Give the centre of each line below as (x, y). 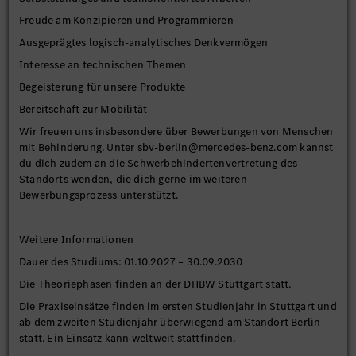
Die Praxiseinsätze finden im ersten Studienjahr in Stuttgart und (178, 306)
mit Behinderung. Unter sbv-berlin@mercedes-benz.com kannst (176, 147)
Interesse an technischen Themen (103, 65)
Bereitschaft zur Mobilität (83, 109)
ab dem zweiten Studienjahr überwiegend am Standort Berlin (170, 322)
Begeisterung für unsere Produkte (103, 87)
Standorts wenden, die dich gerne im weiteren (133, 179)
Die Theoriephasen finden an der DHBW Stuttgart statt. (155, 284)
